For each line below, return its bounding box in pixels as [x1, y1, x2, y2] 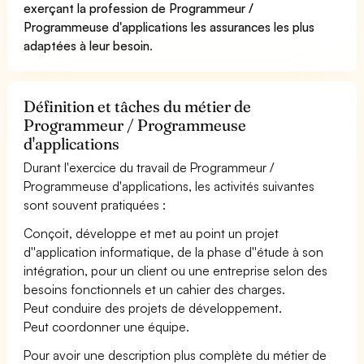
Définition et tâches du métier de [24, 96, 252, 116]
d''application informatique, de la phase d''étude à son [24, 243, 324, 260]
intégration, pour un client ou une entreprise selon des [24, 262, 328, 279]
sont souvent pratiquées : [24, 196, 167, 213]
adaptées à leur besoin [24, 37, 150, 54]
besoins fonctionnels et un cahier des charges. [24, 280, 286, 297]
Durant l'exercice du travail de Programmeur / [24, 158, 275, 175]
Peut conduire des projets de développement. [24, 299, 283, 316]
